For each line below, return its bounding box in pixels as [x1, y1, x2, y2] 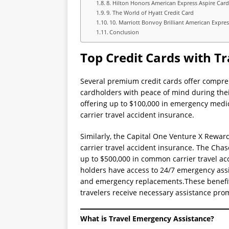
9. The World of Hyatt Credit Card [106, 9, 194, 16]
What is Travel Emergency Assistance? [80, 214, 214, 223]
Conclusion [109, 28, 140, 36]
